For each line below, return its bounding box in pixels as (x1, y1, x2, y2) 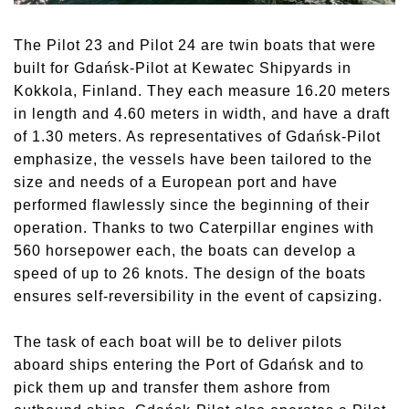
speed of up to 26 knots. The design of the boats (14, 265, 366, 281)
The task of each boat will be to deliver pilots (14, 333, 342, 350)
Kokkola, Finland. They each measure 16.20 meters (14, 82, 391, 99)
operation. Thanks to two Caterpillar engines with (14, 219, 374, 236)
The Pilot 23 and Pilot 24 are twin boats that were (14, 37, 376, 53)
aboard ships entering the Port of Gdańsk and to (14, 356, 364, 372)
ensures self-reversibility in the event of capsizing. (14, 288, 383, 304)
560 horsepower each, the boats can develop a (14, 242, 356, 258)
